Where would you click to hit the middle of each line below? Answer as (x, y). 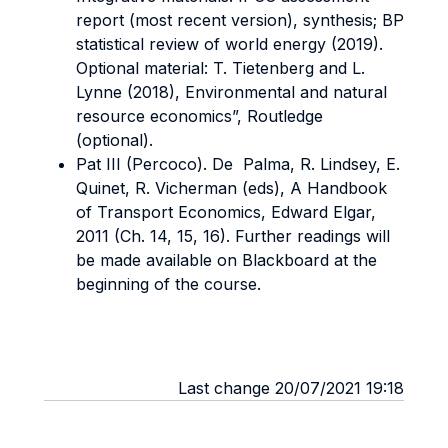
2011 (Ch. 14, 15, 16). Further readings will (233, 236)
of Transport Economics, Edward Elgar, (226, 212)
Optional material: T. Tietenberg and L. (220, 68)
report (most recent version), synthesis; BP (240, 20)
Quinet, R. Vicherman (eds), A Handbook (231, 188)
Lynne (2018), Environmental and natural (231, 92)
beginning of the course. (168, 284)
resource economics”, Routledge (199, 116)
